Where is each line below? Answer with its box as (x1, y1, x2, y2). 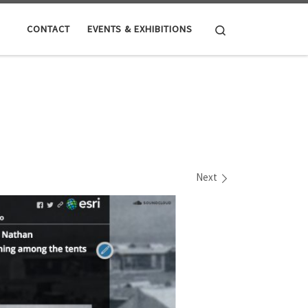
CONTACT (27, 23, 70, 36)
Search (227, 21, 256, 35)
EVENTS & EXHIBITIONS (87, 23, 192, 36)
